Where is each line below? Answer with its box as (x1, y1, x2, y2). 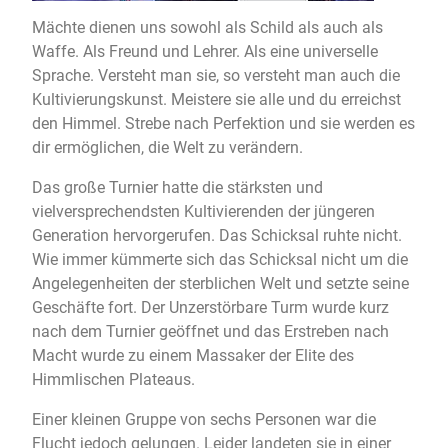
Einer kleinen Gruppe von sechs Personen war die (32, 410, 376, 430)
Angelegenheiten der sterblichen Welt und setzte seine (32, 274, 409, 294)
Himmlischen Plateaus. (32, 370, 195, 390)
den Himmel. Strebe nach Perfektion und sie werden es (32, 114, 415, 134)
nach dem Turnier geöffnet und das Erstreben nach (32, 322, 389, 342)
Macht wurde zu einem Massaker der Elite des (32, 346, 354, 366)
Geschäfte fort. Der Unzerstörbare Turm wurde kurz (32, 298, 389, 318)
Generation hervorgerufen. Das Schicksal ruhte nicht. (32, 226, 402, 246)
